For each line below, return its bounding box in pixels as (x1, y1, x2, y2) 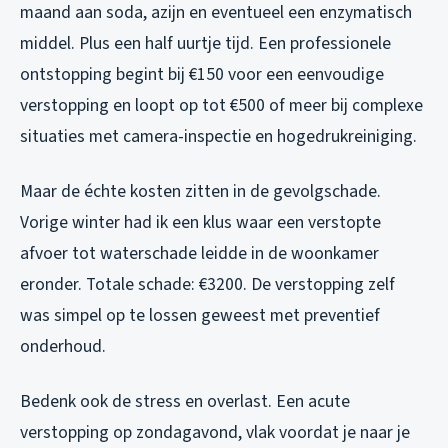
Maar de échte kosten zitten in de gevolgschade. (20, 178, 381, 204)
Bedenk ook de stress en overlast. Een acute (20, 388, 350, 414)
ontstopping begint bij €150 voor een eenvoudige (20, 61, 384, 87)
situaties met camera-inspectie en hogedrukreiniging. (20, 123, 417, 149)
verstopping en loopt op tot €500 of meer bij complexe (20, 92, 423, 118)
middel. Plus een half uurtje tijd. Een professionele (20, 30, 391, 56)
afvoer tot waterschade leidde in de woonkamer (20, 240, 379, 266)
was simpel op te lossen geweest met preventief (20, 302, 380, 328)
